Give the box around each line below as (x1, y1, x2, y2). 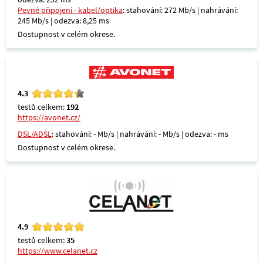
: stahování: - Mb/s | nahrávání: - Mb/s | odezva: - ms (52, 129, 228, 139)
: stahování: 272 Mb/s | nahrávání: (123, 5, 238, 15)
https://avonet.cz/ (18, 112, 80, 123)
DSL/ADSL (18, 129, 52, 139)
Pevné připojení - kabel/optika (18, 5, 123, 15)
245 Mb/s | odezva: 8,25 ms (18, 15, 109, 26)
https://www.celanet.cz (18, 245, 97, 256)
